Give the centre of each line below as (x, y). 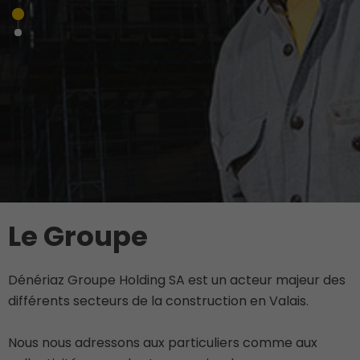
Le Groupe (78, 236)
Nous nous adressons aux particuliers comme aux (163, 343)
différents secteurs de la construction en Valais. (158, 301)
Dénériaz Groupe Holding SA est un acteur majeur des (177, 280)
